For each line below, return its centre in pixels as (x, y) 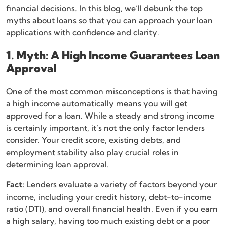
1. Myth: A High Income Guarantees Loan (113, 55)
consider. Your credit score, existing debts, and (93, 140)
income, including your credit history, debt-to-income (109, 197)
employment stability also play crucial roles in (92, 152)
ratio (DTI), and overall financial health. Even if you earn (112, 209)
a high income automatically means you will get (97, 104)
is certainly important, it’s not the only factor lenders (105, 128)
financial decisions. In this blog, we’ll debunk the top (104, 8)
